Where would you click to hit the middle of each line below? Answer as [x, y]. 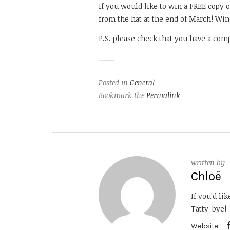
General [142, 82]
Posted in [114, 82]
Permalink [163, 95]
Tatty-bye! [209, 208]
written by [208, 162]
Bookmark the [122, 95]
